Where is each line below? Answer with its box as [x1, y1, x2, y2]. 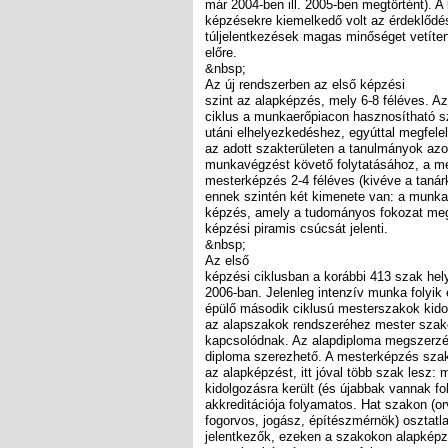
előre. [205, 44, 237, 60]
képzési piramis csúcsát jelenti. [205, 220, 388, 236]
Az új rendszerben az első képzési [205, 76, 405, 92]
